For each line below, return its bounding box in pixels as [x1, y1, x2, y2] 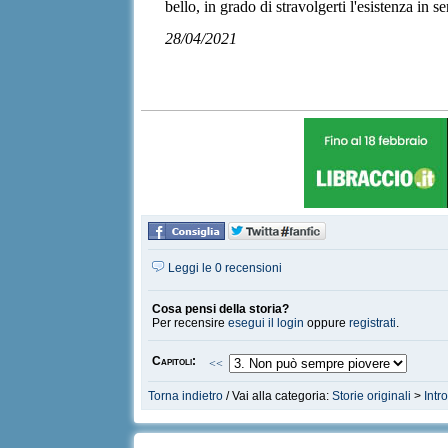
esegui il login [228, 316, 305, 330]
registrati [349, 316, 397, 330]
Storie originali [332, 389, 412, 403]
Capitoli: [152, 354, 197, 368]
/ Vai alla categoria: [223, 389, 333, 403]
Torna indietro [148, 389, 224, 403]
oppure [304, 316, 350, 330]
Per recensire [152, 316, 229, 330]
